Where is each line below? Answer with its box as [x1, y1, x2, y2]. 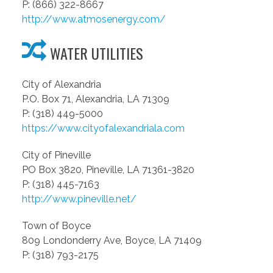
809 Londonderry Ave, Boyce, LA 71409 [22, 235, 202, 247]
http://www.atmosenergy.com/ [22, 13, 166, 26]
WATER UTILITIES [46, 42, 143, 65]
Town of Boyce [22, 220, 91, 232]
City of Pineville [22, 149, 91, 161]
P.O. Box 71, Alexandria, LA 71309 [22, 93, 169, 105]
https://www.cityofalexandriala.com [22, 122, 185, 135]
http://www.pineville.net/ [22, 193, 136, 205]
